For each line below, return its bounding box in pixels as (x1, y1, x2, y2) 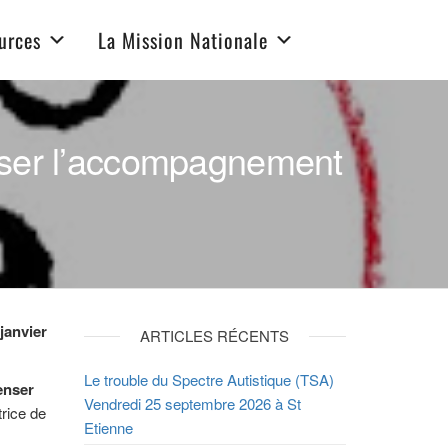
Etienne (83, 417, 133, 438)
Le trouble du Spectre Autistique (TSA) (83, 369, 334, 390)
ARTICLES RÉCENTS (140, 325, 290, 346)
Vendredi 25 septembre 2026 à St (83, 393, 301, 414)
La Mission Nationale (97, 25, 268, 55)
